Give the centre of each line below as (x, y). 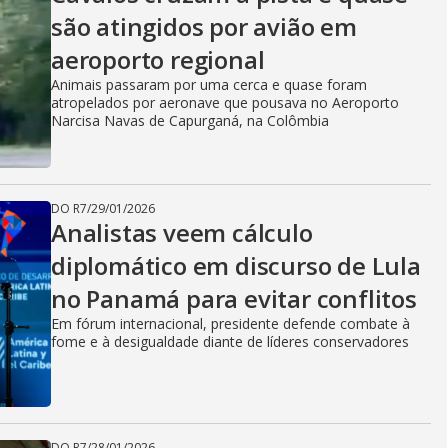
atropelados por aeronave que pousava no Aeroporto (225, 102)
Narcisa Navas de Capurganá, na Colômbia (190, 120)
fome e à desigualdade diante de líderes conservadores (230, 341)
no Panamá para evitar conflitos (234, 298)
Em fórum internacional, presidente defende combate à (230, 323)
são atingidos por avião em (204, 26)
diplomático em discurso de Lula (236, 265)
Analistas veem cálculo (182, 232)
